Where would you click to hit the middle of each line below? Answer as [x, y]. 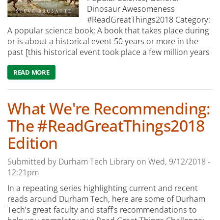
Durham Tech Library [96, 162]
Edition [33, 143]
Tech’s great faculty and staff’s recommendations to [102, 210]
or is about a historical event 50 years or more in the [103, 41]
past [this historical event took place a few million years [109, 52]
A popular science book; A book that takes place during [108, 31]
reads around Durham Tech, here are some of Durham [106, 199]
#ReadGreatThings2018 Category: [149, 20]
